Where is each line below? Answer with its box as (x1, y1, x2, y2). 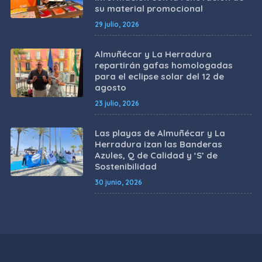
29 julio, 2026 (94, 20, 139, 29)
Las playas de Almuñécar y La (94, 127, 225, 139)
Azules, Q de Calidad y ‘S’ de (94, 150, 218, 161)
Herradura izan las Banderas (94, 139, 222, 150)
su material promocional (94, 3, 203, 15)
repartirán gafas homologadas (94, 60, 233, 71)
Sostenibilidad (94, 161, 157, 173)
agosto (94, 82, 126, 94)
